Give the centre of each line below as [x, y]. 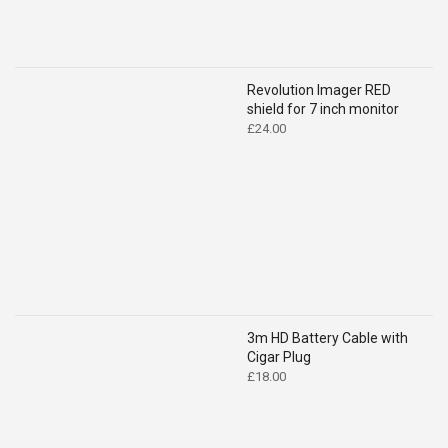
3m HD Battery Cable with [327, 337]
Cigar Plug [279, 356]
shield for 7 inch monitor [323, 108]
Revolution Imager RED [319, 89]
